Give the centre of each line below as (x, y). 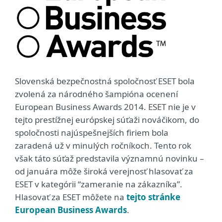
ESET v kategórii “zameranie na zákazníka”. (99, 184)
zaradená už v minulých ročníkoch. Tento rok (103, 145)
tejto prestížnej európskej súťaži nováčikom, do (107, 119)
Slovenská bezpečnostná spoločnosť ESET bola (105, 81)
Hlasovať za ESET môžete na (71, 197)
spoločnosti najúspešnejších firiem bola (92, 132)
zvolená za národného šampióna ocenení (96, 94)
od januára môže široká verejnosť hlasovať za (104, 171)
